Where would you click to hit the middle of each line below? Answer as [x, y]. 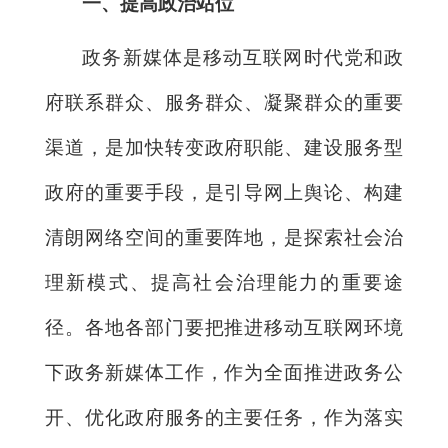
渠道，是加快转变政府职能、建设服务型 [224, 147]
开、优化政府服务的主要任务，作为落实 [224, 417]
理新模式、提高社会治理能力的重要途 [224, 282]
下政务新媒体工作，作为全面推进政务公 [224, 372]
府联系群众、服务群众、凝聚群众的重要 [224, 102]
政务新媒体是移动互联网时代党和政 [242, 57]
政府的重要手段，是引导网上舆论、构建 [224, 192]
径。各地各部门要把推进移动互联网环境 [224, 327]
